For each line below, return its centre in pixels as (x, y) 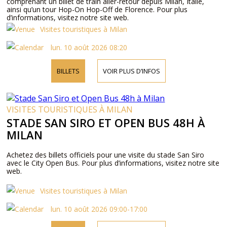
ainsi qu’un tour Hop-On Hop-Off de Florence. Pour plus (97, 9)
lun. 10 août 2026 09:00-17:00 (98, 209)
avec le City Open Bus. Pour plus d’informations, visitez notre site (113, 163)
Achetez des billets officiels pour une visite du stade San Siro (106, 155)
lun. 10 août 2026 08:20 (88, 47)
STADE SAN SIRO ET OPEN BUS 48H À (106, 123)
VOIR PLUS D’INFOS (131, 71)
